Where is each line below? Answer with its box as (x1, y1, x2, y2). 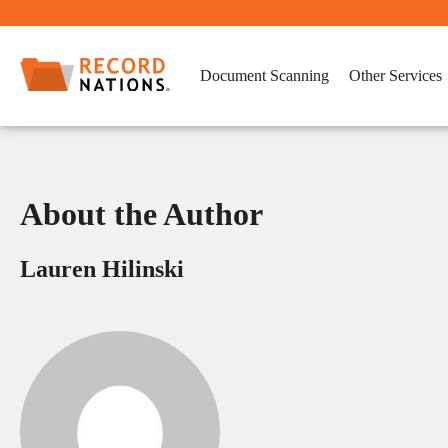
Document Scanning (200, 67, 329, 84)
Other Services (349, 67, 442, 84)
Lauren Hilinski (20, 255, 184, 282)
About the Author (20, 196, 263, 233)
